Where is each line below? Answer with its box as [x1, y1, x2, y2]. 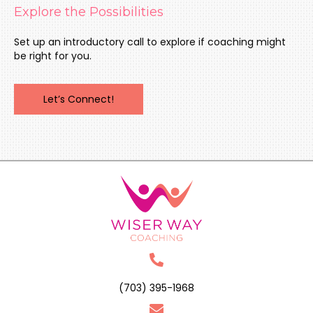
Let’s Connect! [43, 92, 114, 106]
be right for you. [14, 48, 92, 63]
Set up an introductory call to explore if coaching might [14, 34, 286, 49]
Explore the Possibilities [14, 3, 163, 20]
